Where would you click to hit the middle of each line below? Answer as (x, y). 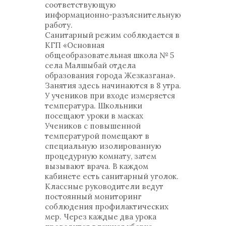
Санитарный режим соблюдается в (112, 35)
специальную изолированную (103, 146)
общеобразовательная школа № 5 (109, 55)
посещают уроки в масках (94, 116)
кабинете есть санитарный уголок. (112, 176)
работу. (59, 25)
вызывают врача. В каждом (97, 166)
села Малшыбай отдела (90, 65)
